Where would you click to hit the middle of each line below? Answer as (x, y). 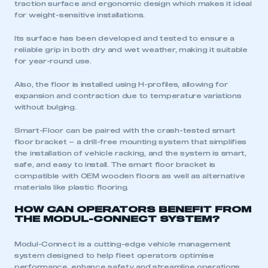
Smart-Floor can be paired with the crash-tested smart (125, 131)
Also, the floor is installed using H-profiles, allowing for (121, 85)
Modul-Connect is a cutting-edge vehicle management (123, 244)
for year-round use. (53, 61)
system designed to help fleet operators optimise (114, 256)
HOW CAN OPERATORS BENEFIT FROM (133, 210)
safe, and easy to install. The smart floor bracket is (115, 165)
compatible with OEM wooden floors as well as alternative (130, 176)
